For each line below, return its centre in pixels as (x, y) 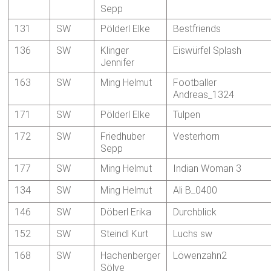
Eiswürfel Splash (207, 51)
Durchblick (195, 212)
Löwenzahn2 (200, 256)
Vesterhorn (197, 137)
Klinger (115, 51)
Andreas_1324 (204, 95)
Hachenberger (131, 256)
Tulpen (187, 115)
